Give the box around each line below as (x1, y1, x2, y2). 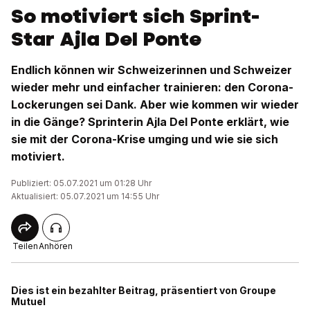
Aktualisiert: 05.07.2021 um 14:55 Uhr (11, 191, 159, 202)
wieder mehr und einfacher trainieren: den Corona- (11, 80, 293, 95)
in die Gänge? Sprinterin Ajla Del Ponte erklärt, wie (11, 115, 289, 129)
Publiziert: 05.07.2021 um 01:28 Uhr (11, 178, 152, 189)
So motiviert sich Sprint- (11, 3, 259, 30)
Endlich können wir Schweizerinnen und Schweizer (11, 63, 292, 77)
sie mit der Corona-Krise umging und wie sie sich (11, 132, 278, 147)
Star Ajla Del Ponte (11, 26, 201, 53)
